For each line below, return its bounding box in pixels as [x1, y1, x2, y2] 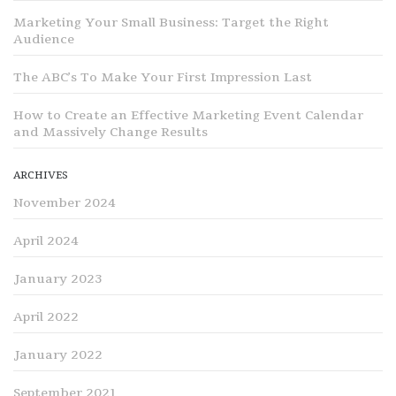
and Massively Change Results [13, 124, 208, 141]
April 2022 [13, 308, 79, 326]
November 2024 [13, 194, 116, 212]
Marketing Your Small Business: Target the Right [13, 14, 329, 32]
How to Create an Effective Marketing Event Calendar [13, 107, 363, 125]
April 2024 [13, 232, 79, 250]
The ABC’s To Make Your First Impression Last [13, 69, 312, 87]
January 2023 [13, 270, 102, 288]
